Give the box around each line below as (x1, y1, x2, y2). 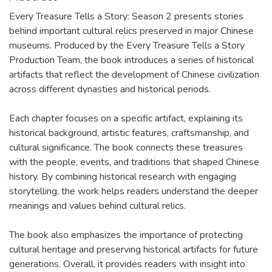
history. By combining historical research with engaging (9, 170, 236, 183)
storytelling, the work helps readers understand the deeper (9, 185, 258, 198)
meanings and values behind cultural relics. (9, 199, 186, 212)
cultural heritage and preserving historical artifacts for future (9, 243, 258, 256)
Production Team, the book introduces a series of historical (9, 53, 254, 67)
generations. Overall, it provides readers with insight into (9, 257, 245, 271)
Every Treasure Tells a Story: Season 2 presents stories (9, 10, 243, 23)
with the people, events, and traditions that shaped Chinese (9, 155, 259, 169)
